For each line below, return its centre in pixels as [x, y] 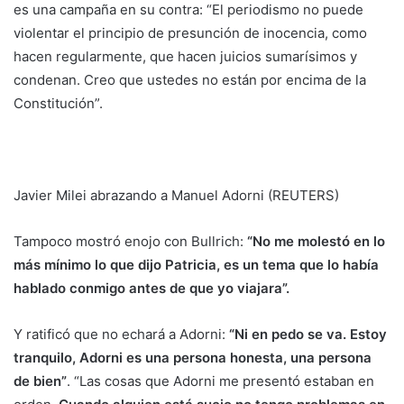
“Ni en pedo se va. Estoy [308, 335]
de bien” [40, 381]
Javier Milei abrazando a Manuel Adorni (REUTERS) [176, 196]
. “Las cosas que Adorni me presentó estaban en [220, 381]
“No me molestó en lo [316, 242]
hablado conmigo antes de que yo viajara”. [151, 289]
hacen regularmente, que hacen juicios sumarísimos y [185, 57]
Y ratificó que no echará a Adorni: [121, 335]
